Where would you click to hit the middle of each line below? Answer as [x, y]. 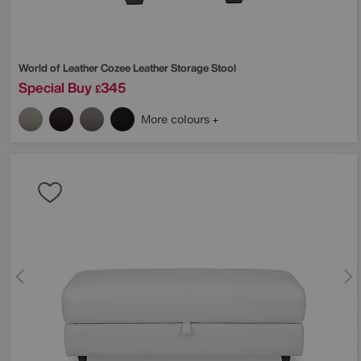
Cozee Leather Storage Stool [168, 68]
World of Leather [60, 68]
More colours [177, 118]
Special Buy [55, 87]
